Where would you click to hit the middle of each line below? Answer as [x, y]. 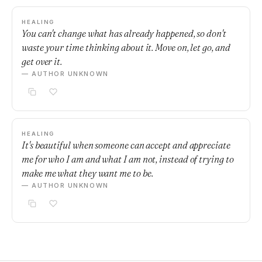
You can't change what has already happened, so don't [124, 33]
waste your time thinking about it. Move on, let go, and [126, 47]
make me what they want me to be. [87, 173]
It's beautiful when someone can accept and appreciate [126, 145]
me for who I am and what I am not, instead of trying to [128, 159]
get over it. [42, 61]
